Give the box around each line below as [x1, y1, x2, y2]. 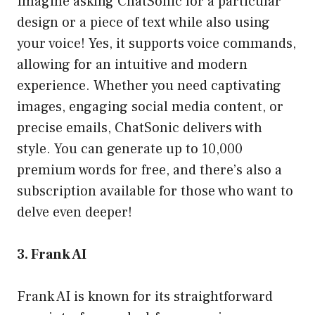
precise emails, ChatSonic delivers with [17, 119, 262, 138]
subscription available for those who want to [17, 182, 293, 201]
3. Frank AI [17, 245, 86, 264]
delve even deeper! [17, 203, 132, 222]
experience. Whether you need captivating [17, 77, 281, 96]
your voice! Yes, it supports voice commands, [17, 34, 296, 53]
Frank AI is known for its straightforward [17, 288, 273, 307]
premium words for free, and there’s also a [17, 161, 282, 180]
